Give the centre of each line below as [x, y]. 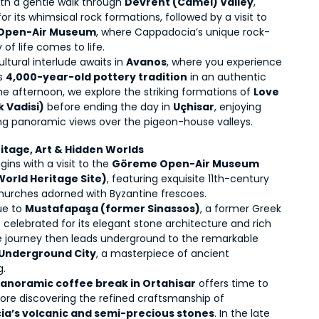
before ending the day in [109, 107]
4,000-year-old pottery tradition [97, 77]
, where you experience [225, 62]
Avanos [147, 62]
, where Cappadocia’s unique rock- [183, 32]
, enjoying [238, 107]
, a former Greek [241, 209]
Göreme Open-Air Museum [186, 164]
